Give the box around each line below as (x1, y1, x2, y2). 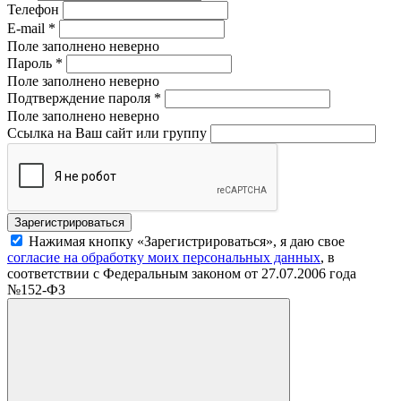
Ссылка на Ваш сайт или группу (7, 124, 207, 141)
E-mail (7, 20, 48, 36)
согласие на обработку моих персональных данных (7, 249, 320, 265)
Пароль (7, 55, 55, 71)
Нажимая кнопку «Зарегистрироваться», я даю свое (29, 233, 345, 249)
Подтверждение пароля (7, 90, 154, 106)
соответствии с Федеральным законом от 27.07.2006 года (7, 265, 356, 281)
